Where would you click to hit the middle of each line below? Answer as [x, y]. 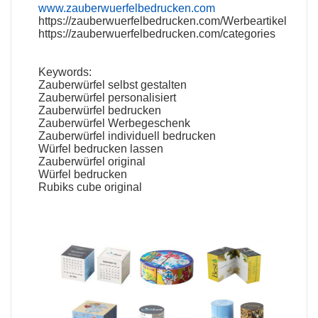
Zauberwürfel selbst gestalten [113, 84]
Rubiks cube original [91, 187]
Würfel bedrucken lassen [101, 148]
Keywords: [65, 72]
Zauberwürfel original [92, 161]
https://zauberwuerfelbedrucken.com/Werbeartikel [163, 21]
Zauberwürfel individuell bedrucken [127, 136]
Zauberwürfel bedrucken [100, 110]
